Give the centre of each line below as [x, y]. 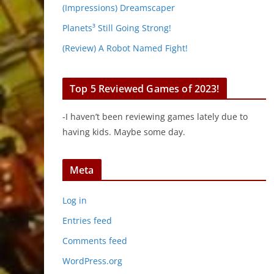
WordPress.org [92, 261]
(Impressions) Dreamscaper [119, 8]
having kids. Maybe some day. [124, 132]
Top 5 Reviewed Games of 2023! [145, 89]
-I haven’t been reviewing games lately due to [155, 117]
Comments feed [95, 241]
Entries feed [87, 220]
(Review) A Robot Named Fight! [125, 48]
